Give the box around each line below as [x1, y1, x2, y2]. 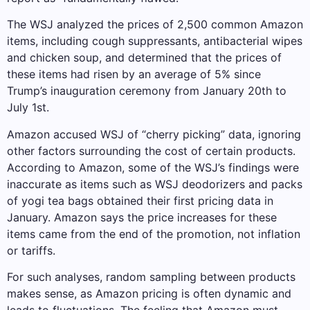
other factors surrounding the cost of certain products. [7, 143, 295, 158]
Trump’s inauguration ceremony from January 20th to [7, 84, 286, 98]
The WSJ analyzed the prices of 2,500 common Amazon [7, 17, 303, 32]
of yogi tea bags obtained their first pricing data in [7, 193, 273, 208]
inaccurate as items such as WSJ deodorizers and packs [7, 176, 302, 191]
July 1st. [7, 100, 49, 115]
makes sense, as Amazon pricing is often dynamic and [7, 286, 291, 301]
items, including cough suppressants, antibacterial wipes [7, 34, 302, 48]
